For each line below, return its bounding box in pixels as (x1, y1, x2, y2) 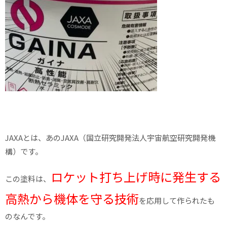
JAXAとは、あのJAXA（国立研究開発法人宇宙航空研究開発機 (5, 132, 215, 143)
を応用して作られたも (139, 195, 215, 206)
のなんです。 (5, 211, 50, 222)
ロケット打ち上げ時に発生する (51, 168, 221, 186)
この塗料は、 (5, 173, 51, 184)
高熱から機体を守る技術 (5, 190, 139, 208)
